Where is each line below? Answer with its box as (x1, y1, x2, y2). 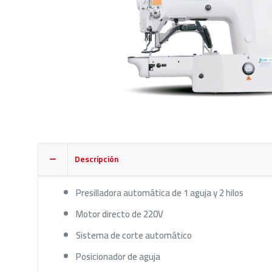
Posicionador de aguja (75, 247, 160, 265)
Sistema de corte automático (75, 226, 192, 244)
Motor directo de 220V (75, 205, 163, 223)
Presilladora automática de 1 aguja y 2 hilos (75, 183, 243, 202)
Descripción (75, 151, 118, 166)
